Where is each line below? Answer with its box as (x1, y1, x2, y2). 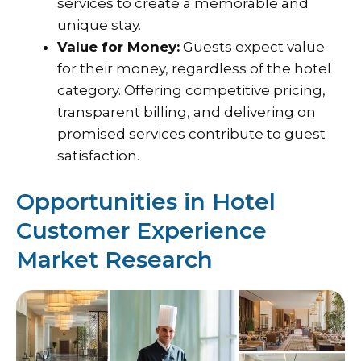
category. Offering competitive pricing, (57, 81, 326, 98)
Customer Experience (16, 217, 267, 245)
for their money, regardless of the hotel (57, 60, 331, 77)
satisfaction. (57, 147, 139, 164)
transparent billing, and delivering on (57, 103, 316, 120)
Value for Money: (57, 38, 180, 55)
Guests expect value (180, 38, 325, 55)
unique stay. (57, 16, 141, 33)
